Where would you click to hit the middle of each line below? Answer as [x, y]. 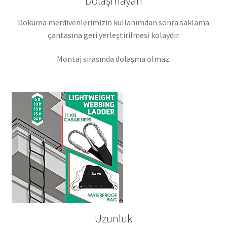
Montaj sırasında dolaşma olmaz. [113, 59]
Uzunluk [113, 219]
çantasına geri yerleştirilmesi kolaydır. [113, 35]
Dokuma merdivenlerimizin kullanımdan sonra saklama [113, 22]
